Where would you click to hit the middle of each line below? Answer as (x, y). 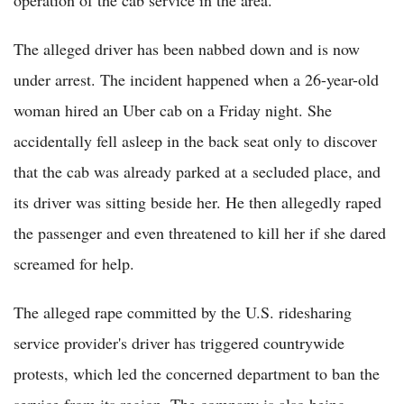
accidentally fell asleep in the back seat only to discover (195, 141)
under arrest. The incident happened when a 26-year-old (196, 80)
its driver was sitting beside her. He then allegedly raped (197, 202)
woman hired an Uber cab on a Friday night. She (173, 110)
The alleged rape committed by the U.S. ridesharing (183, 312)
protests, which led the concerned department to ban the (197, 374)
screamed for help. (74, 264)
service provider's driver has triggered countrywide (179, 343)
